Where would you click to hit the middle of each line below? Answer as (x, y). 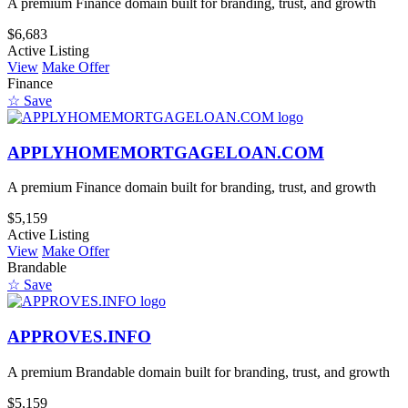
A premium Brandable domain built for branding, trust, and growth (199, 372)
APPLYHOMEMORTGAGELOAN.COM (166, 152)
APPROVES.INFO (79, 337)
